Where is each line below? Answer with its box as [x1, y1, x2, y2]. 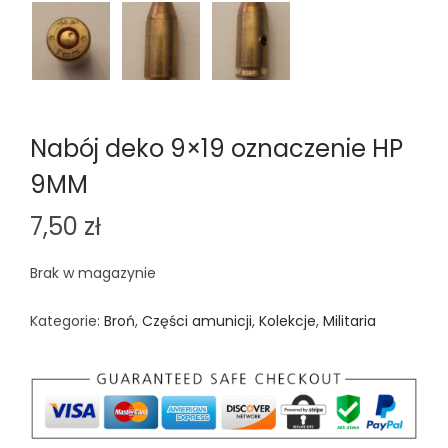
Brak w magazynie [30, 262, 156, 283]
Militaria [323, 310, 376, 331]
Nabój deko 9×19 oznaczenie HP [30, 131, 403, 165]
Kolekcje [259, 310, 316, 331]
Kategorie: [30, 310, 104, 331]
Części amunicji [142, 310, 252, 331]
